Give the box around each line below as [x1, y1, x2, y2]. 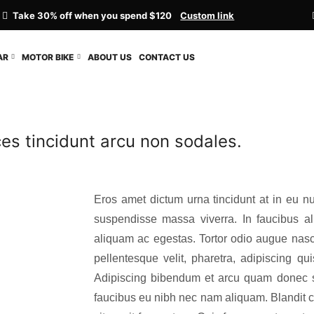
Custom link [180, 9, 235, 21]
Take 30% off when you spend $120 [13, 9, 181, 21]
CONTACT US [138, 51, 195, 62]
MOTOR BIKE [22, 51, 74, 62]
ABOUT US [87, 51, 132, 62]
